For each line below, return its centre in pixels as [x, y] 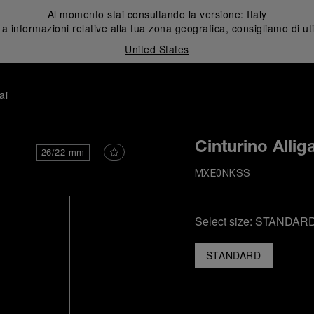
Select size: [225, 221]
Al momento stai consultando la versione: [147, 14]
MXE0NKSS [223, 174]
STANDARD [233, 255]
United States [157, 49]
